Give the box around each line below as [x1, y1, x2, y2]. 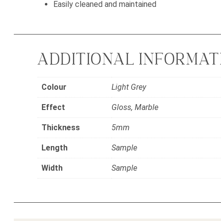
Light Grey [111, 82, 146, 92]
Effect [41, 103, 65, 112]
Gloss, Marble [111, 103, 158, 112]
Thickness [41, 123, 80, 133]
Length [41, 143, 68, 153]
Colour [41, 82, 67, 92]
